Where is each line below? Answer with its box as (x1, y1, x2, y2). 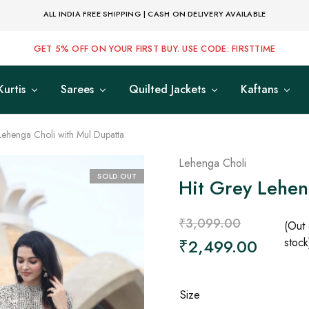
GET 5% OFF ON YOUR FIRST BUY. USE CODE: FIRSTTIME (33, 41, 276, 55)
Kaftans (241, 81, 278, 97)
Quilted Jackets (129, 81, 206, 97)
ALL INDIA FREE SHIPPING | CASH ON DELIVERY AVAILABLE (43, 8, 266, 19)
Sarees (61, 81, 94, 97)
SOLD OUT (97, 170, 137, 181)
